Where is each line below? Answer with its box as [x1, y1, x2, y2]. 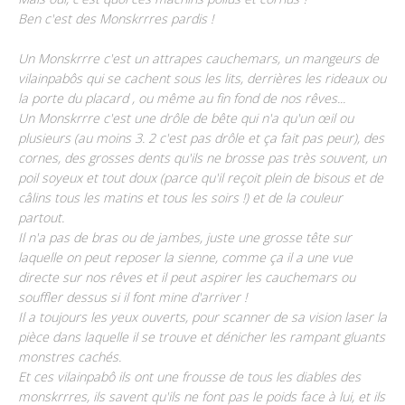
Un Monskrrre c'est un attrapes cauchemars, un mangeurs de [18, 49, 379, 67]
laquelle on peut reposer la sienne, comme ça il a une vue [18, 248, 353, 266]
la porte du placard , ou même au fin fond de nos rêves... [18, 89, 345, 107]
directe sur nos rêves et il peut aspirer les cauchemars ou [18, 268, 355, 286]
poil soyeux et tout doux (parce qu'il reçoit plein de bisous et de [18, 168, 383, 186]
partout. [18, 208, 64, 226]
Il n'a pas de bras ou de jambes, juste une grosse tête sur [18, 228, 352, 246]
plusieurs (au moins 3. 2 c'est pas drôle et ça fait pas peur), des [18, 128, 384, 146]
